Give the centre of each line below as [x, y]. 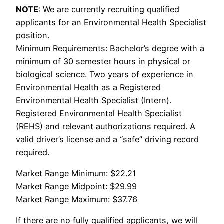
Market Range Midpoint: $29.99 [76, 186]
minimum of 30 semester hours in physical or [103, 61]
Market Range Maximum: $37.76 [77, 199]
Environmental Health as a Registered [88, 87]
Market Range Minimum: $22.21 [76, 173]
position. [33, 35]
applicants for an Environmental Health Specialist [111, 22]
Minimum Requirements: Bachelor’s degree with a [110, 48]
